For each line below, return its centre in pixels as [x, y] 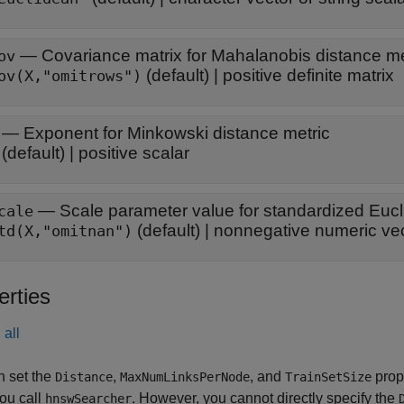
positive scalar [134, 153]
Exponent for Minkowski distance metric [177, 133]
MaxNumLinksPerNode [185, 377]
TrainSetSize [328, 377]
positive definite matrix [308, 75]
